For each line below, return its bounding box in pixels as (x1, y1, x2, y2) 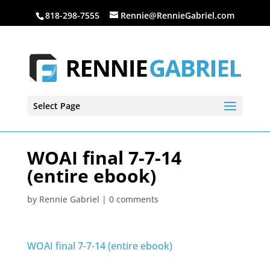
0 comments (108, 193, 159, 205)
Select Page (33, 99, 80, 111)
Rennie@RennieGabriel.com (120, 9, 234, 21)
